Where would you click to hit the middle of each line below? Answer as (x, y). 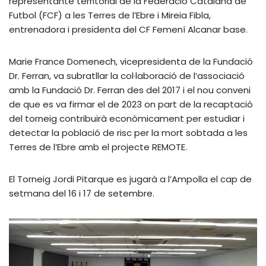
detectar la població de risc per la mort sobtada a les (128, 132)
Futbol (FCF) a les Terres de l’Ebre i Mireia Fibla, (110, 15)
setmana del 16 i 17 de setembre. (83, 193)
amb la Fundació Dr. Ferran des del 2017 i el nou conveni (130, 90)
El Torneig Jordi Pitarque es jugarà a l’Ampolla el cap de (130, 179)
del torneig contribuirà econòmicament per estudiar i (127, 118)
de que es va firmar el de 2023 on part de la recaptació (131, 104)
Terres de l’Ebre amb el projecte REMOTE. (98, 147)
